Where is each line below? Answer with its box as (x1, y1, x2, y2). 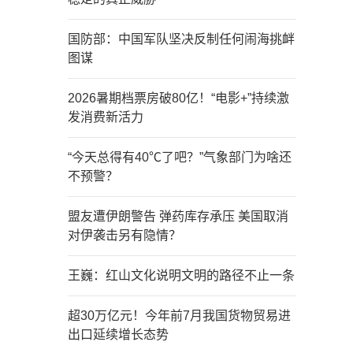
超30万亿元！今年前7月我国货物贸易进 (68, 309, 291, 322)
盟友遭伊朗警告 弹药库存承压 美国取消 (68, 210, 288, 223)
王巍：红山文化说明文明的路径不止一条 (68, 269, 295, 282)
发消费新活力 (68, 110, 143, 124)
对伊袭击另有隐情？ (68, 229, 181, 242)
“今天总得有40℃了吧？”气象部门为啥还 (68, 150, 292, 164)
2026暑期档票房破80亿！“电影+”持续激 (68, 91, 289, 105)
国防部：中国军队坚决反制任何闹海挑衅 (68, 32, 295, 46)
